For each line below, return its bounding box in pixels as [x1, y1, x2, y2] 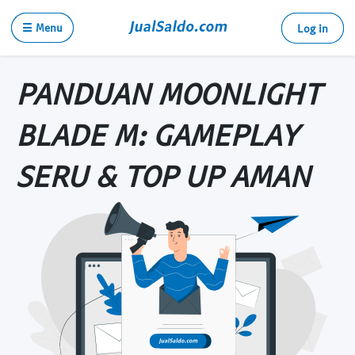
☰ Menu [22, 21, 63, 34]
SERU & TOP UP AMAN [16, 157, 310, 193]
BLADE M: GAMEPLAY [16, 116, 298, 152]
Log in [297, 21, 328, 35]
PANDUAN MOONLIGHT [16, 74, 321, 111]
